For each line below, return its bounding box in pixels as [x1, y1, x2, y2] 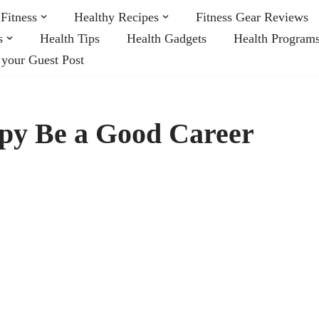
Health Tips [40, 31, 100, 46]
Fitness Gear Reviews [196, 9, 308, 24]
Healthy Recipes [74, 9, 159, 24]
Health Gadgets [127, 31, 206, 46]
